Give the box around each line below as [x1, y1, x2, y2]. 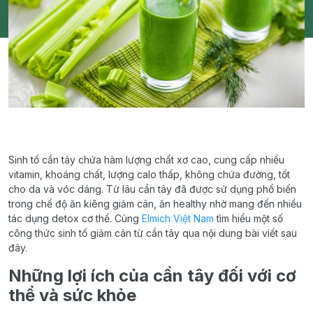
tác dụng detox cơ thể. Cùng [8, 212, 142, 224]
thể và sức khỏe [8, 284, 136, 305]
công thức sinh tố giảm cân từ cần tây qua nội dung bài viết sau [8, 226, 297, 239]
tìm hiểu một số [214, 212, 283, 224]
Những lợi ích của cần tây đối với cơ [8, 265, 296, 286]
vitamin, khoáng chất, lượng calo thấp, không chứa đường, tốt [8, 168, 290, 180]
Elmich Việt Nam [142, 212, 214, 224]
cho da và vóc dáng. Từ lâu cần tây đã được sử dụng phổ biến [8, 182, 296, 195]
